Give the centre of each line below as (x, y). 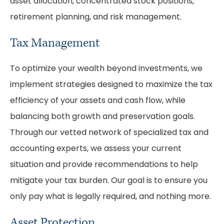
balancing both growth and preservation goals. (102, 117)
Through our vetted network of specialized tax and (109, 133)
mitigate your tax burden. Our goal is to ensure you (109, 181)
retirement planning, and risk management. (96, 17)
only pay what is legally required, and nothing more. (110, 197)
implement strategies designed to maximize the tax (111, 85)
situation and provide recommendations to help (104, 165)
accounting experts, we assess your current (96, 149)
